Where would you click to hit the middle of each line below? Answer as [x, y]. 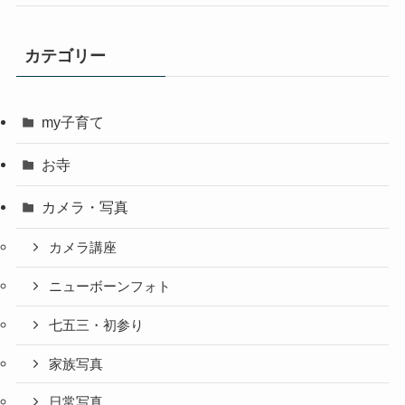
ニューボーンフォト [110, 287]
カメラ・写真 [85, 207]
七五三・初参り [97, 325]
